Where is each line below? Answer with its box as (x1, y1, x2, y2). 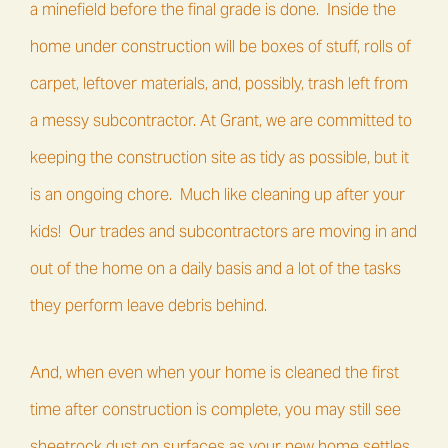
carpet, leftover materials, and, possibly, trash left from (30, 72, 408, 94)
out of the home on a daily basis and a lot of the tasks (30, 257, 401, 279)
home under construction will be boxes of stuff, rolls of (30, 35, 411, 57)
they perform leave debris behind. (30, 294, 267, 316)
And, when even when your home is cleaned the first (30, 361, 399, 383)
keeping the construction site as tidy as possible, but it (30, 146, 409, 168)
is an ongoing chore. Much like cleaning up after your (30, 183, 405, 205)
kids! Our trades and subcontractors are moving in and (30, 220, 417, 242)
